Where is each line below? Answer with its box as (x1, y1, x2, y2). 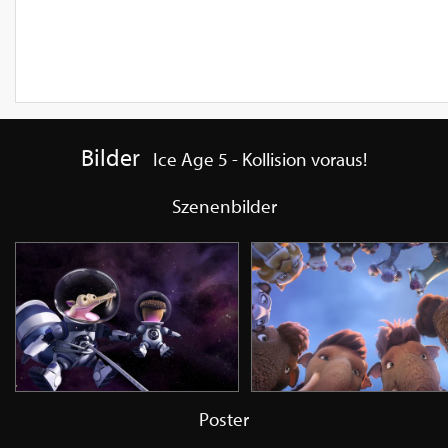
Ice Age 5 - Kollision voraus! (152, 146, 367, 171)
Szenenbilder (171, 193, 277, 218)
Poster (199, 406, 249, 431)
